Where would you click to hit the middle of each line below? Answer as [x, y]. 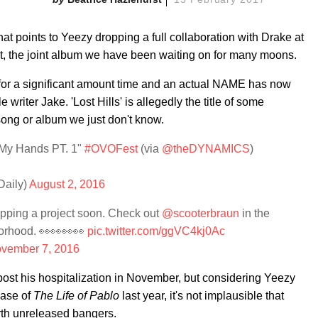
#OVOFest [111, 149]
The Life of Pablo [78, 296]
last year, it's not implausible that [203, 296]
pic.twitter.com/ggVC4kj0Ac [156, 231]
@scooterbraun [201, 213]
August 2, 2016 [67, 184]
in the [254, 213]
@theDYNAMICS [206, 149]
